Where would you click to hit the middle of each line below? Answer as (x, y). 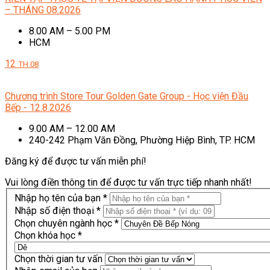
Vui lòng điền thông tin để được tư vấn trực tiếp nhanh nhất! (128, 182)
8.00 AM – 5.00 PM (70, 31)
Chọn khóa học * (48, 236)
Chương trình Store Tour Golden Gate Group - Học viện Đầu (127, 96)
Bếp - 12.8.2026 (38, 107)
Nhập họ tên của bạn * (61, 198)
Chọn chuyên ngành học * (67, 224)
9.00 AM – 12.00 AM (72, 128)
